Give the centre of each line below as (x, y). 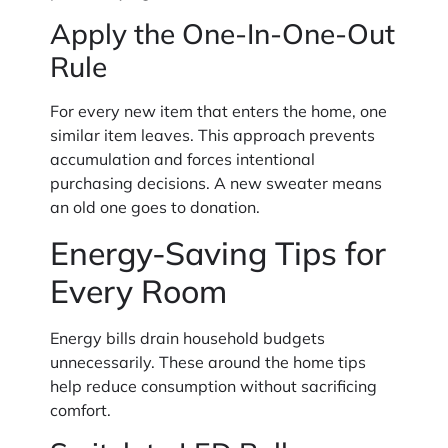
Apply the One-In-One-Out (222, 34)
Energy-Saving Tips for (218, 252)
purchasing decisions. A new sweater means (216, 183)
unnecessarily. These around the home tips (208, 361)
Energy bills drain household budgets (187, 337)
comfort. (80, 409)
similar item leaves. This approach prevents (212, 135)
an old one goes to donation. (155, 207)
